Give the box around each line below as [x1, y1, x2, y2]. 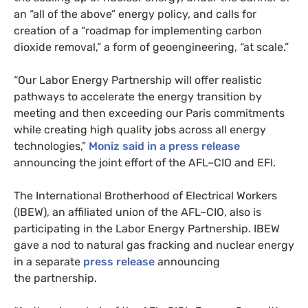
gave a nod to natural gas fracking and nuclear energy [14, 238, 294, 252]
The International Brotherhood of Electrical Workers [14, 188, 277, 202]
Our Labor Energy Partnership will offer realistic [18, 73, 262, 87]
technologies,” [14, 139, 89, 153]
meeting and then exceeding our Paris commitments [14, 106, 285, 120]
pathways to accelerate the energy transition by [14, 89, 262, 103]
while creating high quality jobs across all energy [14, 122, 266, 136]
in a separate [14, 254, 83, 268]
